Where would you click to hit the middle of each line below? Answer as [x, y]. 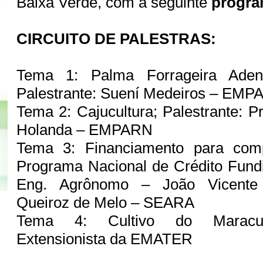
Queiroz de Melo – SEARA [107, 202]
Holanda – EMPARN [86, 129]
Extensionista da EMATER [106, 239]
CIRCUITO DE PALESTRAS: [116, 38]
